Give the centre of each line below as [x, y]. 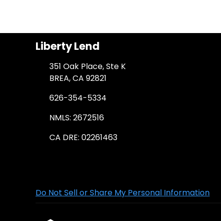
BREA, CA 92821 [78, 78]
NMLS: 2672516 [77, 118]
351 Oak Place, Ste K [88, 67]
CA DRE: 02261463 [83, 138]
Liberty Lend [68, 46]
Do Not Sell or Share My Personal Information [123, 193]
